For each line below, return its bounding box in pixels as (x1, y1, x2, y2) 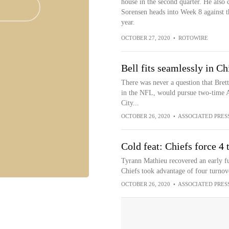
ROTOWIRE (178, 35, 208, 41)
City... (121, 99, 139, 107)
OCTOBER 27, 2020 (121, 35, 170, 41)
